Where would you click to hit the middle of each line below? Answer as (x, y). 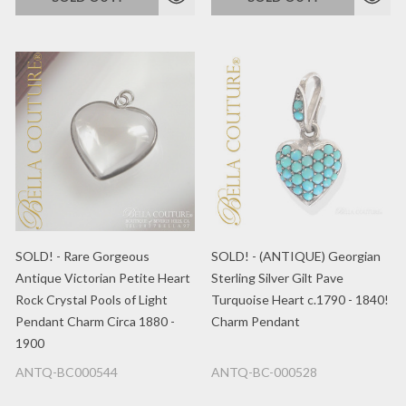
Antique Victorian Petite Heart (103, 278)
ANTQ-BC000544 (67, 372)
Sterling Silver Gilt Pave (277, 278)
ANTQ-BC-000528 (264, 372)
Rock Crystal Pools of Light (92, 300)
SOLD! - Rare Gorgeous (82, 256)
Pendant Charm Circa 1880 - (95, 321)
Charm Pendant (256, 321)
